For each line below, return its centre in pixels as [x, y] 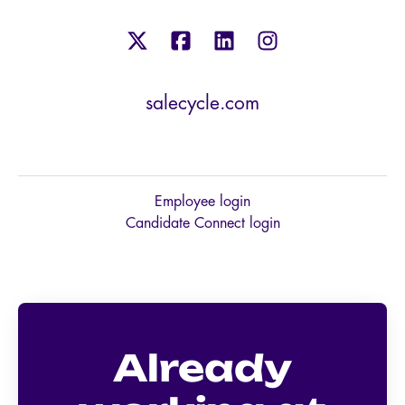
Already [202, 368]
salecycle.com [202, 104]
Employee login [202, 202]
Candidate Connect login [202, 224]
